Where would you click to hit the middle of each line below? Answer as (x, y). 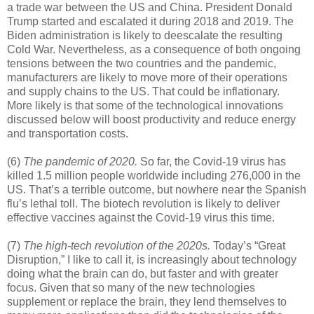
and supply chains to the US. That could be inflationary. (143, 91)
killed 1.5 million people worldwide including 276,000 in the (154, 176)
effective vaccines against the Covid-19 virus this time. (141, 218)
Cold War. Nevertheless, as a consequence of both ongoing (154, 49)
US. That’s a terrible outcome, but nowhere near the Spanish (157, 190)
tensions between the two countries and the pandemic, (142, 63)
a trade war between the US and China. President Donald (150, 7)
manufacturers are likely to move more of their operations (147, 77)
